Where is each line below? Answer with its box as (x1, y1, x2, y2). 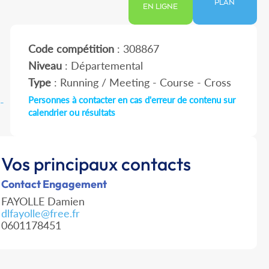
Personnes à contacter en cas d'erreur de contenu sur (28, 94, 236, 106)
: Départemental (62, 59, 144, 73)
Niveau (28, 59, 62, 73)
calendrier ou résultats (28, 107, 116, 118)
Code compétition (28, 42, 115, 56)
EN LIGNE (143, 2, 178, 12)
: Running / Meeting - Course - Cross (51, 76, 232, 89)
